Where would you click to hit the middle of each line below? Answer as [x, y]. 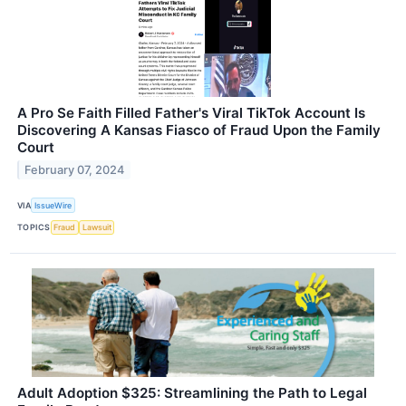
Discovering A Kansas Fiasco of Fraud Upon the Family [199, 130]
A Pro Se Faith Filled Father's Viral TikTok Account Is [191, 113]
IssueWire [53, 205]
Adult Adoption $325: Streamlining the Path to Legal [192, 392]
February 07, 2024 [75, 170]
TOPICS [34, 227]
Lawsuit [97, 227]
